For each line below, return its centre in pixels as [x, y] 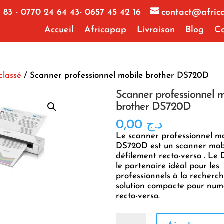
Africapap [106, 30]
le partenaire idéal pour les [167, 166]
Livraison [156, 30]
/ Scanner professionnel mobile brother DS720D [115, 75]
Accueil [59, 30]
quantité [131, 217]
